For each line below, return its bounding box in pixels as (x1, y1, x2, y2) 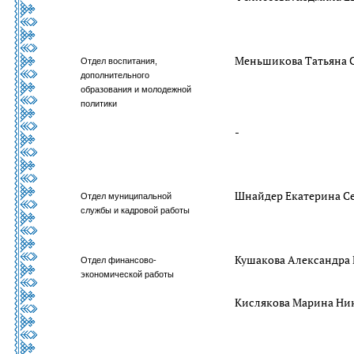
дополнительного (81, 70, 150, 80)
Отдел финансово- (81, 255, 157, 265)
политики (81, 99, 118, 108)
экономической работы (81, 269, 175, 279)
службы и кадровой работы (81, 205, 190, 215)
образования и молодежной (81, 85, 192, 94)
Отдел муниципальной (81, 191, 172, 201)
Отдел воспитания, (81, 56, 158, 66)
